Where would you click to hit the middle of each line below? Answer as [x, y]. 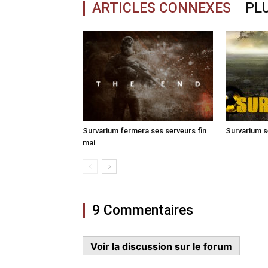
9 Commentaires [143, 210]
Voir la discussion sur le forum [161, 246]
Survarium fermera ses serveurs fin [144, 131]
